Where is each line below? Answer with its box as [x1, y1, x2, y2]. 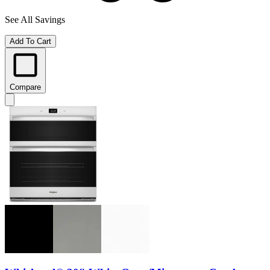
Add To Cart [10, 36, 51, 46]
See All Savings [5, 14, 65, 25]
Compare [10, 82, 41, 92]
